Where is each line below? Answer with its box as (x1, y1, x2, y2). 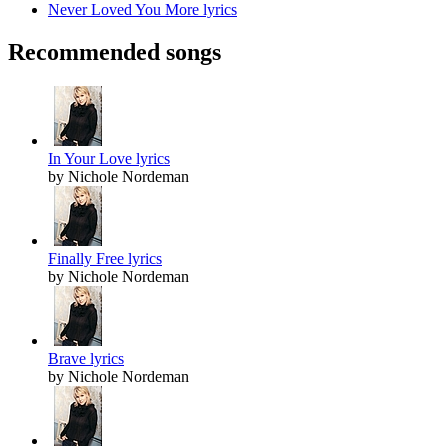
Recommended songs (8, 39, 221, 66)
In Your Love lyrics (48, 150, 170, 168)
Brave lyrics (48, 350, 124, 368)
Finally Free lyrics (48, 250, 162, 268)
